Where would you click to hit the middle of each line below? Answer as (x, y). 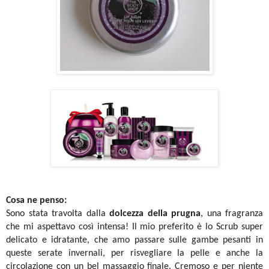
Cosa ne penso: (36, 201)
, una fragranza (232, 214)
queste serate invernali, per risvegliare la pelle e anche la (134, 254)
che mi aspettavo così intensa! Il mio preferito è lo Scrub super (134, 227)
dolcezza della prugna (155, 214)
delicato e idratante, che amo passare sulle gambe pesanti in (134, 240)
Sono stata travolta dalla (58, 214)
